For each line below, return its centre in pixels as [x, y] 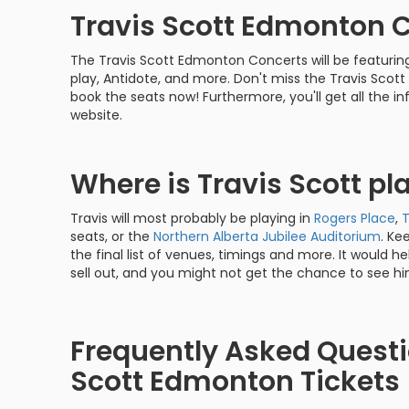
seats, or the [112, 236]
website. [96, 115]
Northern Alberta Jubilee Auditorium [267, 236]
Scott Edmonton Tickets [235, 382]
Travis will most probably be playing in [192, 218]
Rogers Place [355, 218]
